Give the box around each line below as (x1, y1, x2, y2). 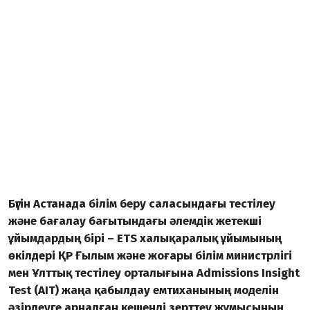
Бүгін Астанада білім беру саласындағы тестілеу (8, 197, 275, 211)
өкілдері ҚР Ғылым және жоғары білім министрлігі (8, 248, 292, 263)
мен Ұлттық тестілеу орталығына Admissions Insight (8, 266, 300, 280)
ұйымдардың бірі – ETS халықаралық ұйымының (8, 231, 282, 246)
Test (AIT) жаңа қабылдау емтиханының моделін (8, 283, 279, 298)
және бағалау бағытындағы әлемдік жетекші (8, 214, 262, 228)
